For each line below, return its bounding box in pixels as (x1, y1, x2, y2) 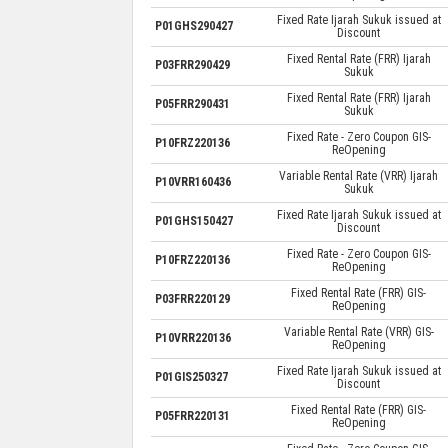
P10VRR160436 (154, 174, 231, 189)
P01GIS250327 (154, 369, 228, 384)
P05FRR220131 (154, 408, 230, 423)
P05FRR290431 (154, 96, 230, 111)
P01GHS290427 (154, 18, 233, 33)
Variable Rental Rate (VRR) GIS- (283, 324, 434, 339)
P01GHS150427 (154, 213, 233, 228)
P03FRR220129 (154, 291, 230, 306)
